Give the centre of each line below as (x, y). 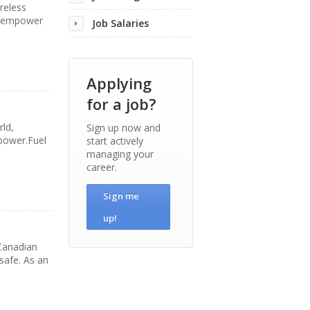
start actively (115, 141)
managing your (120, 154)
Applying (119, 83)
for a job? (121, 104)
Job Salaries (120, 23)
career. (102, 167)
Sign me (121, 196)
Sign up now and (124, 128)
